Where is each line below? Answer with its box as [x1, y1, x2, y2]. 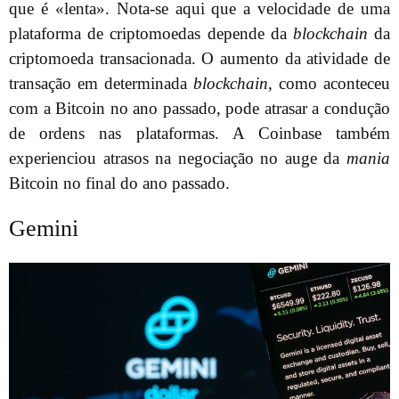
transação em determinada [9, 73, 193, 93]
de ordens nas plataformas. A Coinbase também [9, 123, 390, 142]
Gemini [9, 216, 78, 242]
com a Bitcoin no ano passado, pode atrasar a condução [9, 98, 390, 118]
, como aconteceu [268, 73, 390, 93]
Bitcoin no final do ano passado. [9, 173, 230, 192]
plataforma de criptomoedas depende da [9, 23, 293, 43]
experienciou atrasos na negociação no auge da [9, 148, 346, 167]
